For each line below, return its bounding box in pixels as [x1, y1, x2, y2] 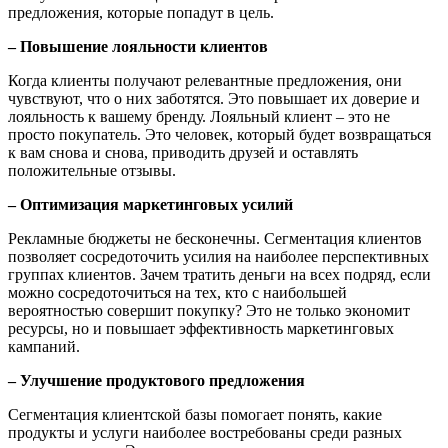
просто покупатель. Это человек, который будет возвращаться [8, 126, 431, 144]
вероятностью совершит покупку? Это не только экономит [8, 302, 410, 320]
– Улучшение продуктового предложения [8, 372, 305, 390]
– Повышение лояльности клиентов [8, 38, 268, 56]
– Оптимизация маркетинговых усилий [8, 196, 293, 214]
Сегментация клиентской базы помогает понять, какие [8, 406, 382, 424]
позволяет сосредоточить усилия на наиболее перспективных [8, 248, 429, 266]
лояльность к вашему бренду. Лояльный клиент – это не [8, 108, 390, 126]
